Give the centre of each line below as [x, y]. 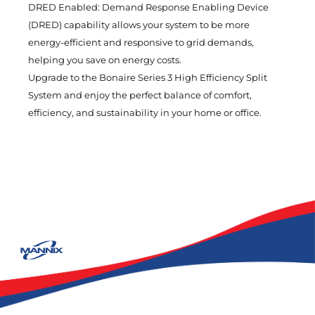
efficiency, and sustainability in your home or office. [145, 112]
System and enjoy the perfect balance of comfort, [140, 95]
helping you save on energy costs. [105, 59]
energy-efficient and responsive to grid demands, [141, 42]
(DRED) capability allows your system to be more [139, 24]
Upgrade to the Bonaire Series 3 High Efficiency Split [148, 77]
